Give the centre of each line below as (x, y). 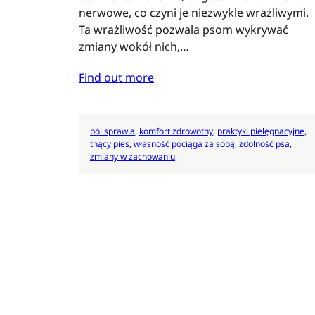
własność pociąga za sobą (184, 143)
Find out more (116, 77)
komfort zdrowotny (176, 131)
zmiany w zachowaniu (133, 156)
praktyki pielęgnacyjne (261, 131)
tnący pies (110, 143)
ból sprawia (112, 131)
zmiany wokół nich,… (134, 47)
